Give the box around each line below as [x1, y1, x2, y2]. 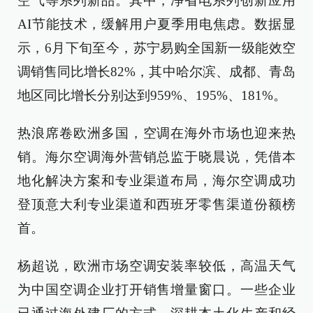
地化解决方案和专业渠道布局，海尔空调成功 [17, 173, 296, 188]
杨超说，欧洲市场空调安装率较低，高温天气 [17, 259, 296, 273]
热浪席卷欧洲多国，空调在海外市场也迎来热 [17, 126, 296, 140]
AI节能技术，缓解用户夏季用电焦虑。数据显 [17, 17, 296, 31]
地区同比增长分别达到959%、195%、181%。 [17, 88, 286, 103]
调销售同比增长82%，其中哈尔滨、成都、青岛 [17, 64, 296, 79]
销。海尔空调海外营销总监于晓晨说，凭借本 [17, 150, 296, 164]
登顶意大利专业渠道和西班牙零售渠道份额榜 [17, 197, 296, 212]
